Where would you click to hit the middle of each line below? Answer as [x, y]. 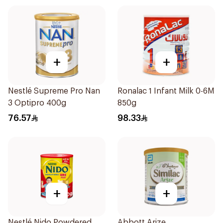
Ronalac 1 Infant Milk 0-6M [166, 91]
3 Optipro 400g [37, 103]
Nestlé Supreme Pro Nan [54, 91]
